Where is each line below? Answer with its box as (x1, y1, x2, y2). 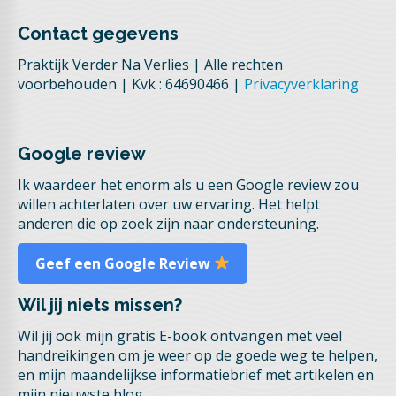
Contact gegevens (18, 22, 179, 44)
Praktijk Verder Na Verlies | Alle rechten (18, 54, 283, 74)
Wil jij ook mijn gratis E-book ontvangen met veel (18, 325, 342, 346)
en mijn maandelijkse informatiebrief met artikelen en (18, 364, 374, 385)
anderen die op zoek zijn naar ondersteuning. (18, 213, 319, 233)
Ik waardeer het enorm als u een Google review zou (18, 174, 359, 194)
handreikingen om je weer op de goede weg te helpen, (18, 345, 377, 365)
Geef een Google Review (35, 253, 214, 273)
